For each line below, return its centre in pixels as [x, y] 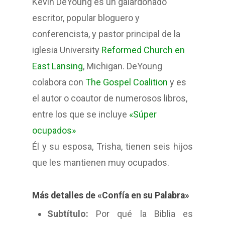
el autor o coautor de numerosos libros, [110, 98]
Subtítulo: [68, 214]
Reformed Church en [143, 50]
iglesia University [67, 50]
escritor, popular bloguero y [86, 18]
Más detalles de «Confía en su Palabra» [111, 196]
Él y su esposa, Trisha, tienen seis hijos [113, 147]
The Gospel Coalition [127, 82]
